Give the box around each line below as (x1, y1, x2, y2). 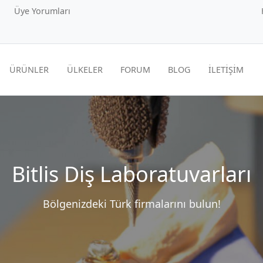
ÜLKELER (66, 63, 103, 75)
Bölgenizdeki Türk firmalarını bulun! (42, 196, 221, 211)
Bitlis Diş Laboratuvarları (12, 159, 251, 188)
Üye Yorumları (14, 5, 70, 16)
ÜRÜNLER (9, 63, 49, 75)
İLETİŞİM (208, 63, 244, 75)
